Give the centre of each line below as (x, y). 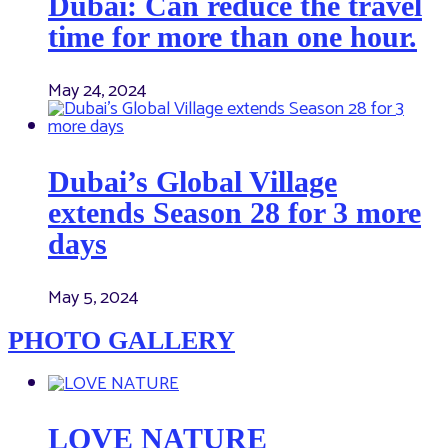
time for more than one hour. (232, 36)
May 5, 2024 (93, 298)
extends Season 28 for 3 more (234, 212)
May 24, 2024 (97, 91)
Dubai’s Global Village (192, 181)
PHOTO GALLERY (121, 341)
